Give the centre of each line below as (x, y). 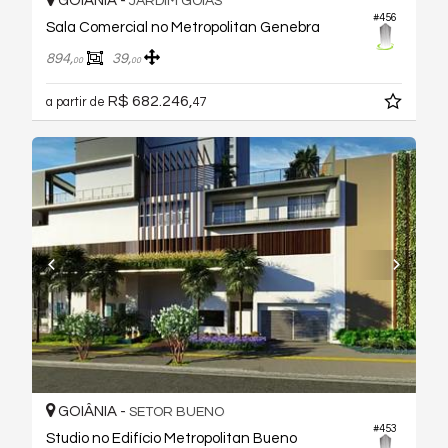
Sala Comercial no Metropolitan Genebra (183, 27)
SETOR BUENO (176, 412)
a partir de (77, 102)
